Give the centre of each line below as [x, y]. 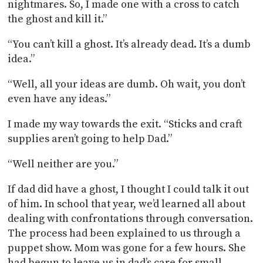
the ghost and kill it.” [58, 19]
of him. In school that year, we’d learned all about [127, 204]
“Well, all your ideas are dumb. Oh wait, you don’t [127, 84]
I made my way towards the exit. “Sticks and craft [125, 124]
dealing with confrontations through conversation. [131, 218]
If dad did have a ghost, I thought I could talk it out [129, 189]
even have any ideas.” [60, 99]
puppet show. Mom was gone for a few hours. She [127, 248]
